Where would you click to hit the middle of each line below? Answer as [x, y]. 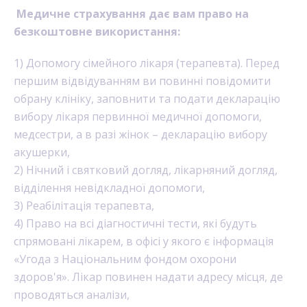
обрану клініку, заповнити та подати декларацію [147, 99]
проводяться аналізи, [73, 295]
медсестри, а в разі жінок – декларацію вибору [140, 134]
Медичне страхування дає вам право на [131, 14]
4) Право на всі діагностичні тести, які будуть [135, 223]
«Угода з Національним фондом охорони [125, 259]
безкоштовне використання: [97, 32]
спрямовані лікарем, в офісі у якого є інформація [144, 241]
